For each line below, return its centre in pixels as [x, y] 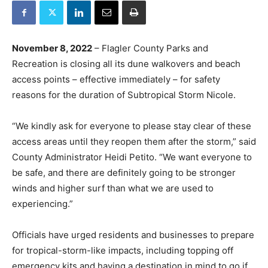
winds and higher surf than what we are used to [113, 188]
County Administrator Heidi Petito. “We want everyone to [132, 157]
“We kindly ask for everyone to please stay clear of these [132, 126]
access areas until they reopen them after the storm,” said [134, 141]
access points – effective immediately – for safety [116, 79]
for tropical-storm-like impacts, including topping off [123, 250]
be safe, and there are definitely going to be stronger [124, 173]
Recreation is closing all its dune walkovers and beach [126, 64]
